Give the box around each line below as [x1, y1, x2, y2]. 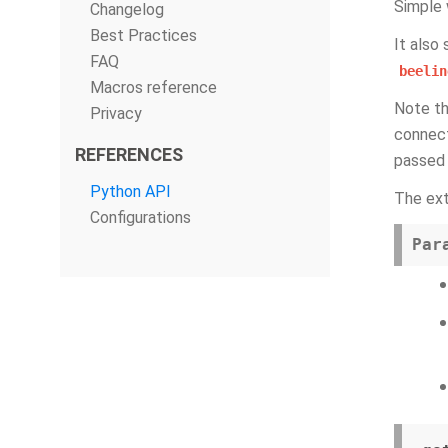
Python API [90, 182, 171, 201]
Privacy [90, 104, 142, 123]
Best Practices [90, 26, 197, 45]
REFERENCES [75, 144, 183, 165]
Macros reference [90, 78, 217, 97]
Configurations [90, 208, 191, 227]
